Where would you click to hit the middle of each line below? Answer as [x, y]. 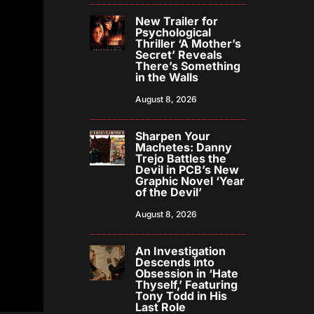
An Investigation [181, 251]
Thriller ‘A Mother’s [189, 44]
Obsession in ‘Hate [187, 274]
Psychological [173, 33]
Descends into [175, 262]
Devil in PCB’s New [187, 170]
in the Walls [167, 77]
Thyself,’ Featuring [187, 285]
